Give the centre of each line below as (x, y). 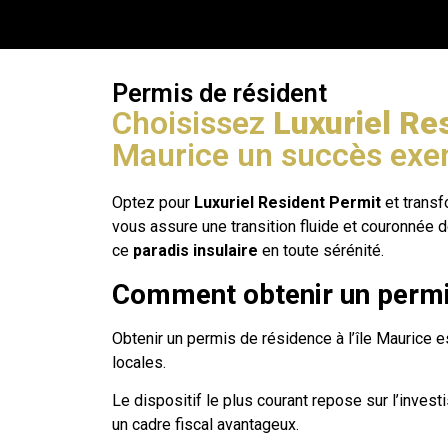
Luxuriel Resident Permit (287, 203)
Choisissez (192, 123)
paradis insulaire (197, 251)
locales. (139, 362)
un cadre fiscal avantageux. (205, 424)
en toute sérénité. (325, 251)
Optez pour (153, 203)
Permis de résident (219, 93)
